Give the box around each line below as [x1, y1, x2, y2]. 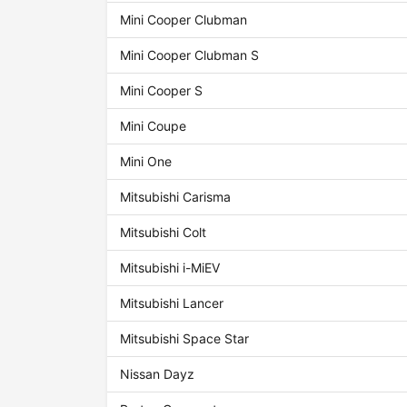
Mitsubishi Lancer [120, 295, 224, 312]
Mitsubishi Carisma [120, 189, 232, 205]
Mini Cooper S [120, 83, 203, 99]
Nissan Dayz [120, 366, 195, 382]
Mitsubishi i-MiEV [120, 260, 221, 276]
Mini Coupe [120, 118, 187, 134]
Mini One [120, 154, 173, 170]
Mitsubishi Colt [120, 224, 207, 241]
